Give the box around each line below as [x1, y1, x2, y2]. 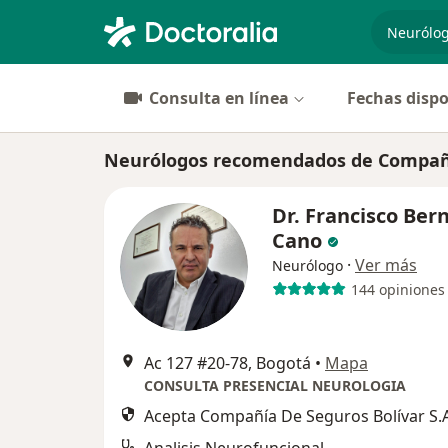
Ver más [355, 254, 417, 276]
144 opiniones [350, 279, 445, 299]
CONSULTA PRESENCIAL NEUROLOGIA [144, 376, 406, 395]
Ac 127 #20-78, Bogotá [144, 352, 311, 374]
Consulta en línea [149, 87, 289, 109]
